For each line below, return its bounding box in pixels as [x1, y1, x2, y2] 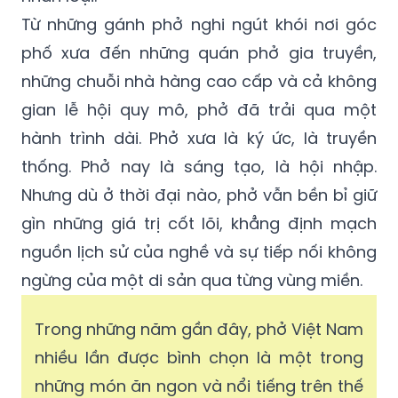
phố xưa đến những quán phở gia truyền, [21, 42, 377, 65]
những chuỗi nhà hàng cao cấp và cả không [21, 70, 377, 93]
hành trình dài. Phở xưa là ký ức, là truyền [21, 127, 377, 150]
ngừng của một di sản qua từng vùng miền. [21, 269, 362, 292]
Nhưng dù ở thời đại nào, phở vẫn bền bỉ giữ [21, 184, 377, 207]
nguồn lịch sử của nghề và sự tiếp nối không [21, 241, 377, 264]
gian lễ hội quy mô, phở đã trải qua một [21, 99, 377, 122]
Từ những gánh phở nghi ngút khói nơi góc [21, 13, 377, 36]
